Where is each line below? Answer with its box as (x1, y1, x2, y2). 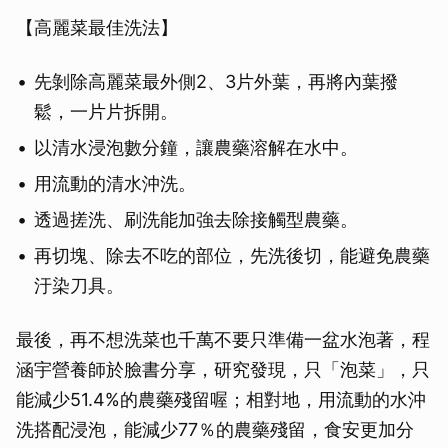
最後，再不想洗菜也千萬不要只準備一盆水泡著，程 (16, 329, 430, 351)
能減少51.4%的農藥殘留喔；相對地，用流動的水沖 (16, 389, 426, 411)
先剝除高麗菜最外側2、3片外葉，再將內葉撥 (34, 71, 398, 93)
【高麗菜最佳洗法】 (16, 17, 178, 39)
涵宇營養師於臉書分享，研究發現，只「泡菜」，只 (16, 359, 430, 381)
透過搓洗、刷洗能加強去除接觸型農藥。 (34, 209, 358, 231)
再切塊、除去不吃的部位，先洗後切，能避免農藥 (34, 245, 430, 267)
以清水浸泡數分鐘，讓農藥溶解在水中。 (34, 137, 358, 159)
